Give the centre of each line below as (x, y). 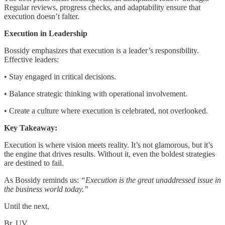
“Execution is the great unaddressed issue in (151, 180)
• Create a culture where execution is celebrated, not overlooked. (106, 110)
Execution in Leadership (46, 33)
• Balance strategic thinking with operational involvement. (96, 93)
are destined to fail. (34, 163)
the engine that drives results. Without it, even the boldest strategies (109, 154)
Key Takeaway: (31, 128)
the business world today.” (46, 189)
